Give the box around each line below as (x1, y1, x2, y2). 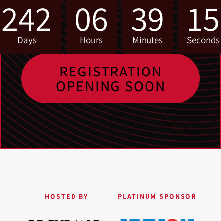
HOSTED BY (44, 192, 88, 201)
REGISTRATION (59, 61, 162, 81)
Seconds (187, 34, 220, 46)
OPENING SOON (55, 75, 166, 96)
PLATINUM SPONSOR (118, 192, 196, 201)
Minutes (132, 34, 163, 46)
